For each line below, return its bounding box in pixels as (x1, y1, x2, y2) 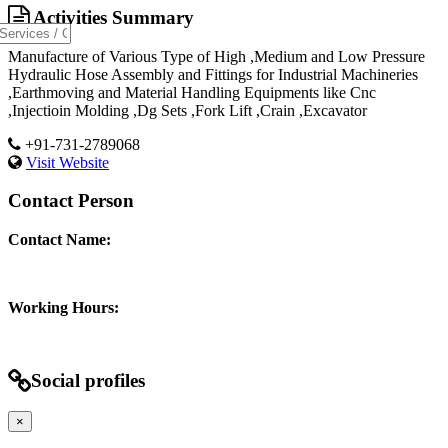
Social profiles (31, 369, 145, 391)
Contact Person (8, 190, 134, 212)
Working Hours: (8, 299, 119, 317)
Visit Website (26, 153, 109, 171)
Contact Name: (8, 231, 111, 249)
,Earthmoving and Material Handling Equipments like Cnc (8, 83, 376, 101)
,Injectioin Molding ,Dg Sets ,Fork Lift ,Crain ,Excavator (8, 101, 371, 119)
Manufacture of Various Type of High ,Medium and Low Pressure (8, 47, 425, 65)
